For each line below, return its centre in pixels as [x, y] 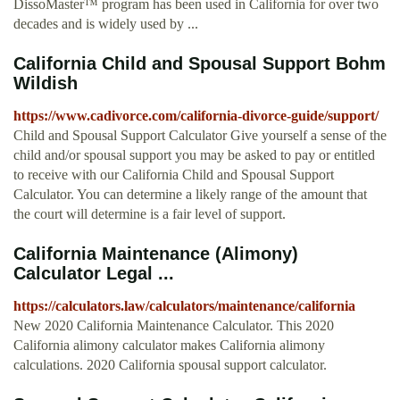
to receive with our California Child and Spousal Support [174, 175]
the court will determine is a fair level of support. [150, 214]
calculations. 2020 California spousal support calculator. [170, 365]
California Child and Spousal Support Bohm [200, 64]
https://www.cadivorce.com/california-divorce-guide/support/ [196, 116]
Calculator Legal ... [94, 274]
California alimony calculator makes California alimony [169, 346]
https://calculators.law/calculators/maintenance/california [184, 306]
